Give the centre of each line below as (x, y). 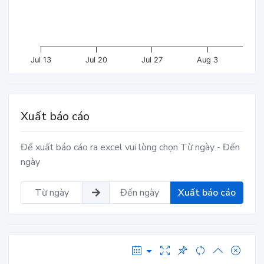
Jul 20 (97, 60)
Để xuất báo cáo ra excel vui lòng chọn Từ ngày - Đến (130, 147)
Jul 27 (152, 60)
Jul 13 (41, 60)
